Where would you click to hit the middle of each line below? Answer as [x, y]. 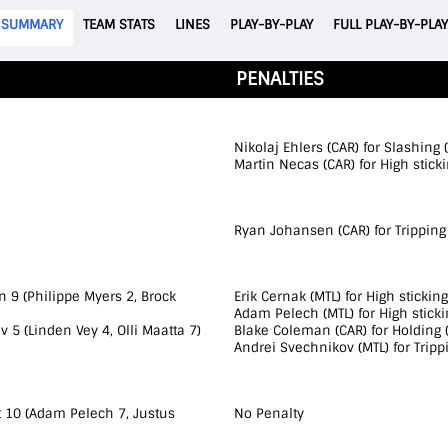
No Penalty [268, 413]
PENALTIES [279, 79]
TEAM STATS [118, 24]
